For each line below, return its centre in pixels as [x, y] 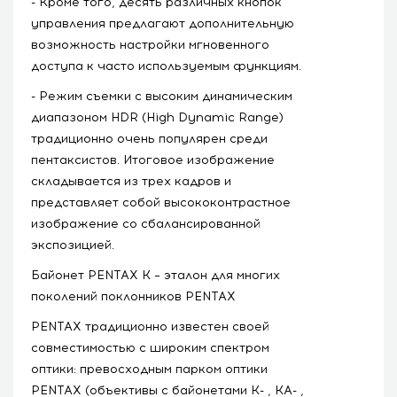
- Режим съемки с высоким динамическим [162, 96]
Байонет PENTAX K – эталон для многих [156, 275]
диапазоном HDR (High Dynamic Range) [157, 117]
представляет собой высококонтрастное [161, 202]
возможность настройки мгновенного [150, 44]
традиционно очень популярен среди [149, 138]
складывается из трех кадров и [131, 181]
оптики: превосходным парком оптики [149, 369]
